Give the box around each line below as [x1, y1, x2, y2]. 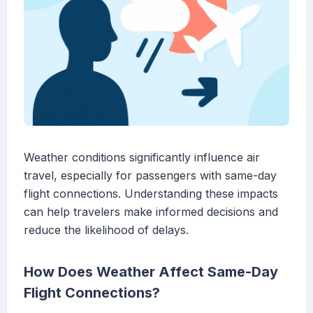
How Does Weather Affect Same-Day [24, 263, 278, 281]
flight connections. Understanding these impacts [24, 187, 278, 201]
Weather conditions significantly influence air [24, 150, 260, 165]
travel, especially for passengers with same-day [24, 168, 277, 183]
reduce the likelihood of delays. [24, 223, 189, 238]
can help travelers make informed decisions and [24, 205, 278, 219]
